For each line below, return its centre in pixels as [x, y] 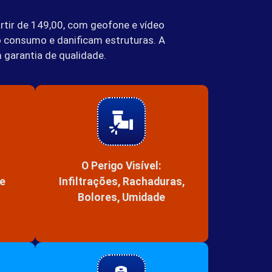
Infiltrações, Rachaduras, [121, 181]
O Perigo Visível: [122, 165]
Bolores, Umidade [122, 197]
